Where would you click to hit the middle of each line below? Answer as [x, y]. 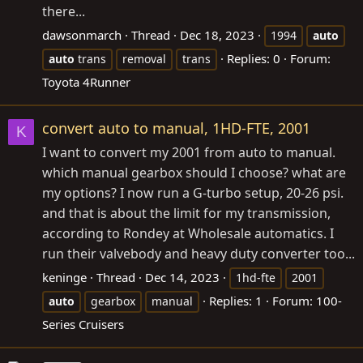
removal [144, 58]
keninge [64, 277]
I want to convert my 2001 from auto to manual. [189, 152]
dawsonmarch [82, 34]
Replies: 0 [254, 58]
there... [64, 11]
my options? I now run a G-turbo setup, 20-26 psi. [193, 193]
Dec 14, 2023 [182, 277]
